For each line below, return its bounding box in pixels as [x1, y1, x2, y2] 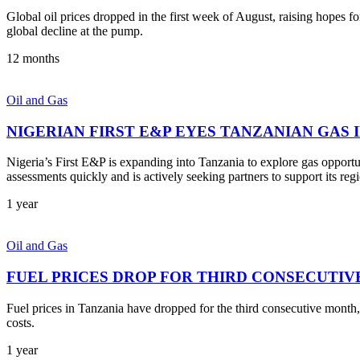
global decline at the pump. [6, 23, 143, 38]
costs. [6, 315, 35, 329]
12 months [6, 51, 59, 65]
